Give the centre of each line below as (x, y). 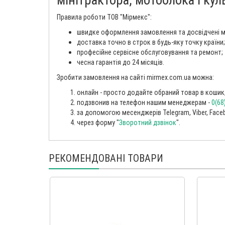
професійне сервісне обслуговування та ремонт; (150, 52)
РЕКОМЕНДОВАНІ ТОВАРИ (106, 158)
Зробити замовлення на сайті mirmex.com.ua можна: (135, 78)
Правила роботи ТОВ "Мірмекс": (104, 17)
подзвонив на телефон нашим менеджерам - (144, 103)
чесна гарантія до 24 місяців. (121, 63)
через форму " (98, 123)
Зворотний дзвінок (148, 123)
